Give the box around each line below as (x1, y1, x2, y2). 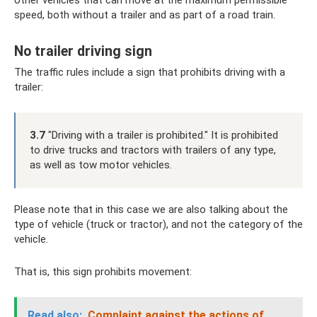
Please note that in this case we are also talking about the (14, 203, 288, 217)
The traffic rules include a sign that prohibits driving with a (14, 66, 285, 79)
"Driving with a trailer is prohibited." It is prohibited (45, 129, 278, 142)
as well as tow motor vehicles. (30, 158, 172, 172)
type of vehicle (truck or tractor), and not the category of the (14, 218, 303, 231)
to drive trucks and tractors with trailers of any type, (30, 144, 276, 157)
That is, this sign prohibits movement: (14, 265, 192, 279)
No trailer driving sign (14, 42, 152, 59)
